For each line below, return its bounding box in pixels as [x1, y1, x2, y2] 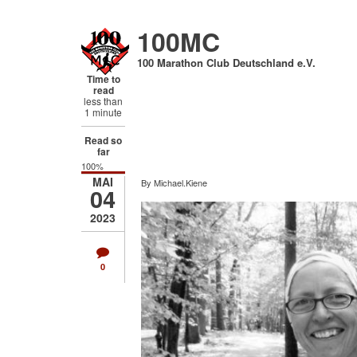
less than [84, 94, 123, 108]
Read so [84, 133, 122, 147]
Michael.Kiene [154, 176, 207, 189]
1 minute [84, 105, 122, 119]
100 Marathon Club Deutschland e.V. [137, 55, 316, 70]
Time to [86, 72, 120, 86]
